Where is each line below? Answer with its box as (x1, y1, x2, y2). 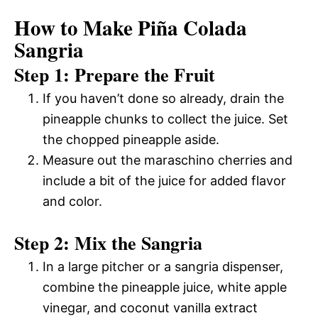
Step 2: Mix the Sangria (14, 229, 202, 256)
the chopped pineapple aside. (43, 131, 219, 147)
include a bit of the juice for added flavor (43, 172, 286, 188)
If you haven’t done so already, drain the (43, 90, 284, 106)
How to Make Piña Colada (14, 12, 247, 43)
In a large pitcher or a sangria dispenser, (43, 258, 283, 274)
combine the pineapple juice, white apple (43, 279, 287, 295)
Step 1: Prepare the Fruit (14, 60, 215, 88)
